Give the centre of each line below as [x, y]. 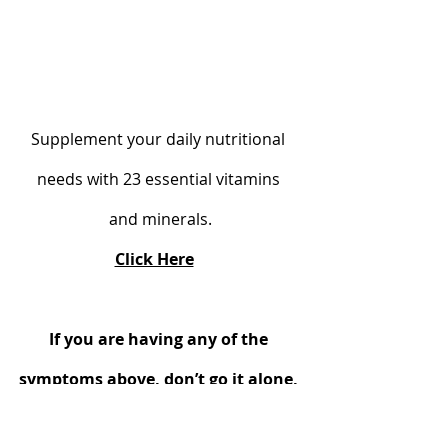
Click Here [154, 258]
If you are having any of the [160, 338]
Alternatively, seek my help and [160, 418]
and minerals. [160, 218]
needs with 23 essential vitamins [160, 178]
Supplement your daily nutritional [160, 138]
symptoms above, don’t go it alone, [160, 378]
